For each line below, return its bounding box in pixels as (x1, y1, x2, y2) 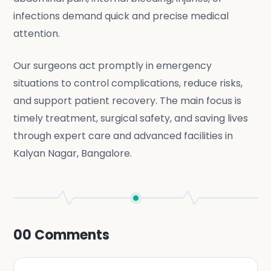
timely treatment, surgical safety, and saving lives (13, 111, 249, 125)
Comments (34, 226, 110, 244)
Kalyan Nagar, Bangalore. (13, 146, 132, 160)
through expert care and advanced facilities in (13, 129, 233, 143)
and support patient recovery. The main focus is (13, 94, 242, 108)
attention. (13, 27, 60, 41)
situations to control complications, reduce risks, (13, 76, 243, 90)
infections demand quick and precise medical (13, 9, 229, 23)
